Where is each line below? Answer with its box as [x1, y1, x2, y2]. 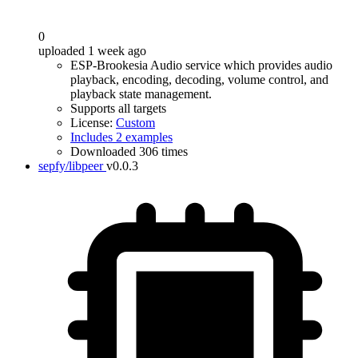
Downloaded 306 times [70, 145, 188, 158]
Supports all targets [70, 101, 166, 115]
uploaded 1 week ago [38, 44, 146, 58]
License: [70, 116, 116, 129]
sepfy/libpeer [38, 159, 103, 173]
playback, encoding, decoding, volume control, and [70, 73, 328, 86]
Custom [116, 116, 155, 129]
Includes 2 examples [70, 130, 173, 144]
